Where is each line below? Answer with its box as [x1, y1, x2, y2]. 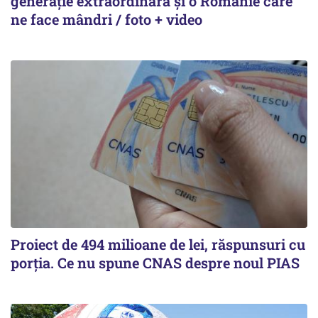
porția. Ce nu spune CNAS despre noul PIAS [11, 253, 300, 272]
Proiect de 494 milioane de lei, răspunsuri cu [11, 234, 305, 253]
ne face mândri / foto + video [11, 10, 202, 29]
